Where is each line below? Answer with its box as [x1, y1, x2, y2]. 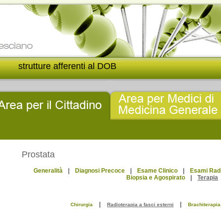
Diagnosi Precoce [75, 167, 125, 174]
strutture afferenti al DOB [18, 61, 116, 71]
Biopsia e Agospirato [126, 174, 185, 181]
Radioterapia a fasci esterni [107, 202, 174, 207]
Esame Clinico [137, 167, 178, 174]
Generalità [34, 167, 63, 174]
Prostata [22, 149, 55, 159]
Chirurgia [71, 202, 93, 207]
